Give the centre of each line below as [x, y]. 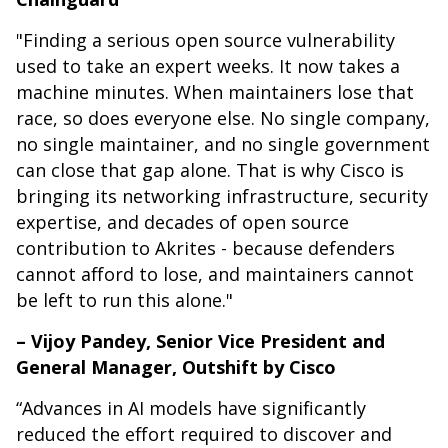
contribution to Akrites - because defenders [205, 248]
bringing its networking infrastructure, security [222, 196]
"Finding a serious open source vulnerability [205, 40]
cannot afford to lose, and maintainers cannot [215, 274]
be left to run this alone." [124, 300]
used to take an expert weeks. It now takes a [208, 66]
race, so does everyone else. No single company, [223, 118]
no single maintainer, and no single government [223, 144]
